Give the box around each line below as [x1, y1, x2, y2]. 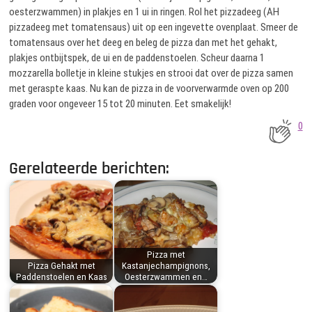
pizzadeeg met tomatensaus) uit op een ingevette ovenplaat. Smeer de [9, 20, 299, 33]
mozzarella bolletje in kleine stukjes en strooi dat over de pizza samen [9, 66, 294, 79]
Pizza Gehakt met [27, 260, 95, 272]
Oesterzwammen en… [124, 271, 208, 283]
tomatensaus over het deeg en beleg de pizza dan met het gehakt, [9, 36, 278, 49]
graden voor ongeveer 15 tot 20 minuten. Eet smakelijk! [9, 97, 232, 110]
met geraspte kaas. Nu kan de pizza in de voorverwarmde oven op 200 [9, 81, 290, 95]
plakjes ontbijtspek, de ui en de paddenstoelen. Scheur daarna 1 [9, 51, 265, 64]
